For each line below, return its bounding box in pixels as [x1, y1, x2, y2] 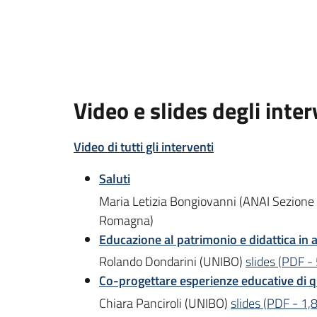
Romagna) [99, 210, 154, 230]
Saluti [99, 168, 130, 188]
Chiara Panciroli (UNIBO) [99, 293, 231, 313]
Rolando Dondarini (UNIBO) [99, 252, 246, 272]
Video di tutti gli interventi [74, 137, 214, 156]
